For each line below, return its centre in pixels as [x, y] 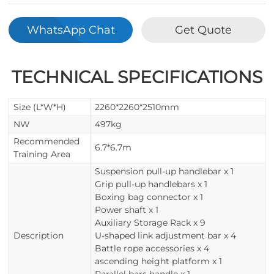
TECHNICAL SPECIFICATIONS [137, 77]
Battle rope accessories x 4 [152, 248]
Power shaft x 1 [127, 210]
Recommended [46, 141]
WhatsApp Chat [71, 30]
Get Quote [203, 30]
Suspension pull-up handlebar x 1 [164, 171]
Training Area [42, 154]
